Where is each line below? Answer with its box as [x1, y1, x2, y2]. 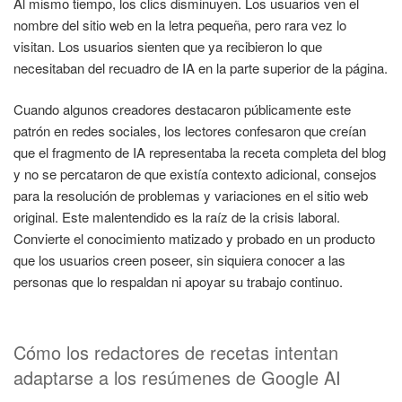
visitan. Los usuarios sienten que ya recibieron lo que [13, 36, 322, 56]
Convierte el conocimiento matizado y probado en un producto [13, 229, 375, 249]
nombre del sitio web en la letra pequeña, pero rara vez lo [13, 14, 346, 34]
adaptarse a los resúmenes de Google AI [13, 363, 341, 390]
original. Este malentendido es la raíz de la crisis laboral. [13, 207, 340, 227]
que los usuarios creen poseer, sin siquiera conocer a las [13, 250, 345, 270]
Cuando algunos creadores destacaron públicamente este [13, 100, 351, 119]
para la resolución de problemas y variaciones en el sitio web [13, 186, 368, 205]
